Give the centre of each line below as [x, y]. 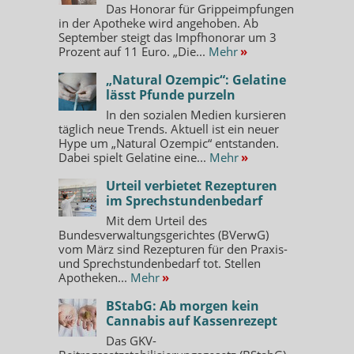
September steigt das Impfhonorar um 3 [168, 37]
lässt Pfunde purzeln [171, 94]
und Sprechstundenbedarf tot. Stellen [160, 263]
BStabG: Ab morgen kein [183, 305]
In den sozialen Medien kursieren [196, 114]
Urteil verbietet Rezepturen [192, 185]
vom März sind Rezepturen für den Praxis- [173, 249]
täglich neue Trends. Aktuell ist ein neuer [169, 128]
